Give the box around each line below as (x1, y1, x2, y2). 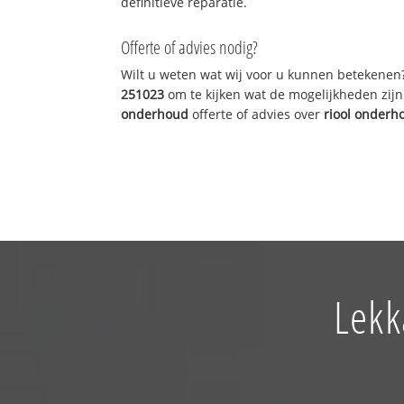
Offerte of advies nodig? (121, 34, 259, 60)
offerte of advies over (188, 105, 325, 123)
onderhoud (121, 105, 189, 123)
